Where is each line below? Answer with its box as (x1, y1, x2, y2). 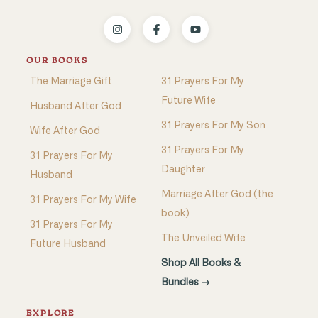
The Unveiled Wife (161, 234, 246, 244)
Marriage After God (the (161, 190, 273, 200)
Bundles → (161, 278, 209, 288)
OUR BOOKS (26, 57, 89, 66)
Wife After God (29, 126, 100, 137)
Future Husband (29, 239, 106, 250)
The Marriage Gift (29, 77, 112, 87)
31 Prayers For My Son (161, 121, 265, 131)
